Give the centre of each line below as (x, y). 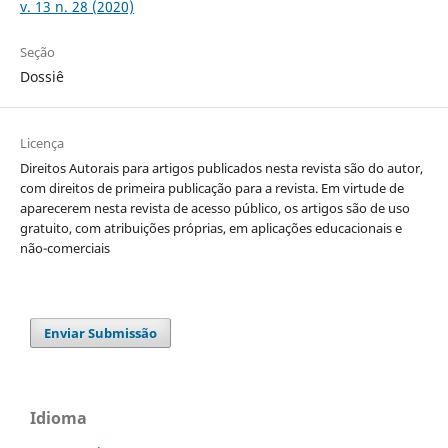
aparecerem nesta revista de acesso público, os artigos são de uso (214, 207)
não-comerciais (64, 247)
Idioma (58, 417)
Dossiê (41, 76)
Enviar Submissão (101, 332)
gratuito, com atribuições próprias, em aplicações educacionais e (210, 227)
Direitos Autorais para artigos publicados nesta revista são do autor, (221, 167)
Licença (41, 142)
